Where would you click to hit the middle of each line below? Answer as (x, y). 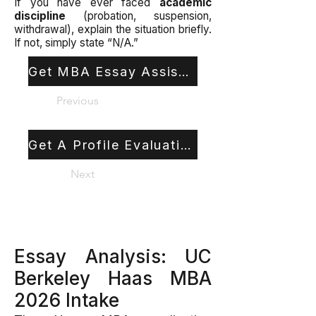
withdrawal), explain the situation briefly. (113, 29)
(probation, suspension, (139, 16)
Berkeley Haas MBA (113, 278)
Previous (78, 101)
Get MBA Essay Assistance (184, 71)
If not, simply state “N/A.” (76, 43)
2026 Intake (67, 300)
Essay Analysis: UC (113, 256)
